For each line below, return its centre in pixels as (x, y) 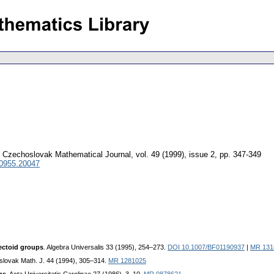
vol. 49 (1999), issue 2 (175, 155)
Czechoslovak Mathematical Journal (67, 155)
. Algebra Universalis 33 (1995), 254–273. (106, 247)
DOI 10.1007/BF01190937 (206, 247)
